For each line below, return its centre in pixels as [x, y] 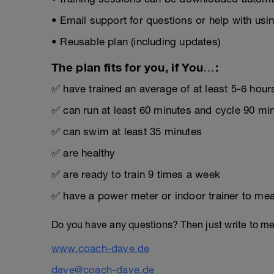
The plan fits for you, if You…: [135, 67]
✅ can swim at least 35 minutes [127, 131]
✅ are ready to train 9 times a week [136, 174]
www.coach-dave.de [101, 248]
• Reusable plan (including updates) [136, 42]
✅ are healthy [83, 153]
